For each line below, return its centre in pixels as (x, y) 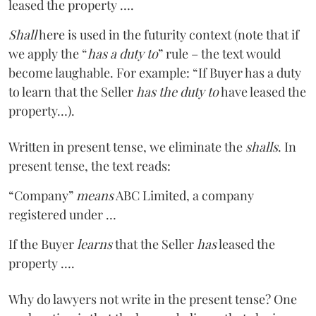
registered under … (62, 214)
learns (95, 244)
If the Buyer (43, 244)
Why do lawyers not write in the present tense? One (153, 299)
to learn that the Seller (72, 91)
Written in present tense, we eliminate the (127, 146)
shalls (262, 146)
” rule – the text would (219, 53)
